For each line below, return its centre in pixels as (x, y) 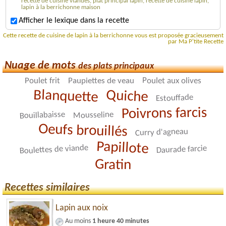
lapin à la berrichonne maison (61, 7)
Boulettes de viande (54, 150)
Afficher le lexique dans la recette (74, 21)
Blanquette (66, 97)
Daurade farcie (181, 149)
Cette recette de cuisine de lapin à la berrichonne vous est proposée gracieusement (113, 36)
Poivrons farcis (164, 114)
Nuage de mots (41, 66)
